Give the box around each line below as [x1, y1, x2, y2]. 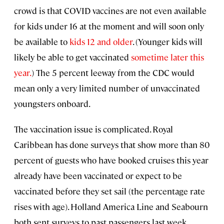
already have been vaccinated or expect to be [14, 169, 182, 181]
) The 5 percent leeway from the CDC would [31, 66, 194, 78]
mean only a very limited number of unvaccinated [14, 82, 200, 93]
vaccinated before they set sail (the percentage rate [14, 185, 205, 196]
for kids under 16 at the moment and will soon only [14, 20, 204, 31]
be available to [14, 35, 69, 47]
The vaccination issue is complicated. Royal [14, 123, 173, 134]
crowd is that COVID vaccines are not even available [14, 4, 206, 16]
